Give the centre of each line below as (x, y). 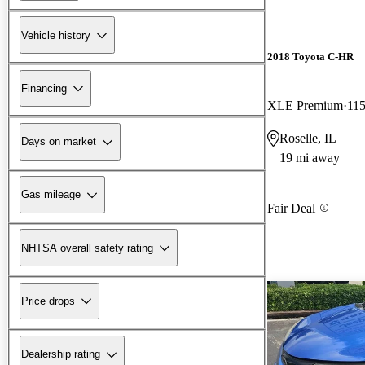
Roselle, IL (308, 138)
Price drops (48, 301)
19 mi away (310, 157)
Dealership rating (61, 354)
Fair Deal (291, 208)
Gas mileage (51, 195)
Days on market (59, 142)
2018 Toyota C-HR (310, 57)
